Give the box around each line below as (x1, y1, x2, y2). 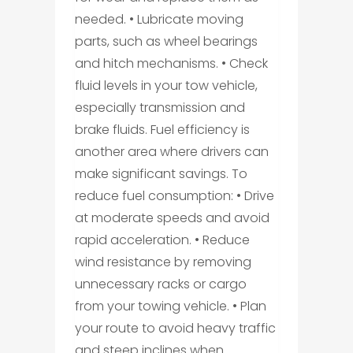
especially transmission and (74, 98, 245, 117)
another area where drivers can (74, 143, 269, 162)
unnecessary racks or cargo (74, 275, 247, 294)
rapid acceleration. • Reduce (74, 231, 250, 250)
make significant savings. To (74, 165, 247, 184)
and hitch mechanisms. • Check (74, 54, 268, 73)
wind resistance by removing (74, 253, 251, 272)
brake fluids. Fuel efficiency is (74, 121, 250, 139)
